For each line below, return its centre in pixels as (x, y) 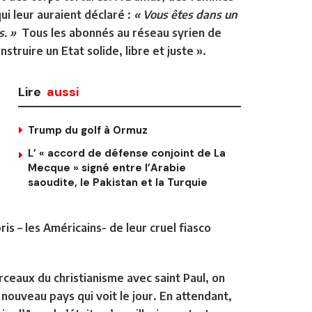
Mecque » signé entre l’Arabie (107, 167)
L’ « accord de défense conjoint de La (127, 153)
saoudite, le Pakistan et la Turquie (118, 182)
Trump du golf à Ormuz (88, 130)
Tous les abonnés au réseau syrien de (119, 32)
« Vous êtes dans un (186, 14)
